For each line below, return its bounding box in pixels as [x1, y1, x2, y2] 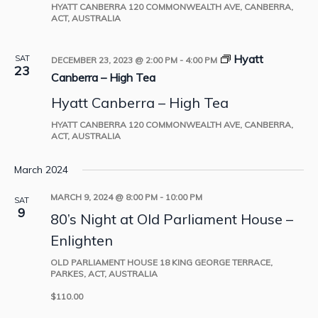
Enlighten [50, 231, 113, 250]
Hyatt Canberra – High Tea [51, 94, 229, 112]
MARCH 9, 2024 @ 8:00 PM [50, 192, 158, 203]
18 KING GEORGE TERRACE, [160, 257, 273, 268]
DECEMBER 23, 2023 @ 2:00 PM [51, 55, 177, 66]
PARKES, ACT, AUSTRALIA [50, 268, 158, 280]
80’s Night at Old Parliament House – [50, 210, 293, 229]
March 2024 [14, 163, 68, 177]
